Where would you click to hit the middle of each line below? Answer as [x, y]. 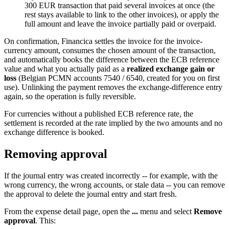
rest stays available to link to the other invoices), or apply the [122, 15]
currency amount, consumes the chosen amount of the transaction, [110, 50]
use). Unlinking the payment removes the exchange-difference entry [113, 87]
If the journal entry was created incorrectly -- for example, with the [111, 175]
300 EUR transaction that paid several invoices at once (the [120, 5]
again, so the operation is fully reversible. [70, 96]
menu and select [166, 211]
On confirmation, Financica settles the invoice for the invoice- [103, 41]
